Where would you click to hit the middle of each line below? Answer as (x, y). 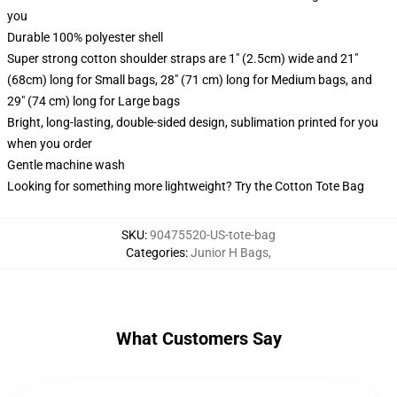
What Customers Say (198, 339)
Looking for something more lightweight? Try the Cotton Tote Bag (186, 186)
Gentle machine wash (66, 165)
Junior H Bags (230, 253)
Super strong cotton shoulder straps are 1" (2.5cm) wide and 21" (183, 58)
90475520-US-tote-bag (213, 235)
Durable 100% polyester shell (85, 37)
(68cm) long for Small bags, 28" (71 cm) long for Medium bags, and (190, 80)
